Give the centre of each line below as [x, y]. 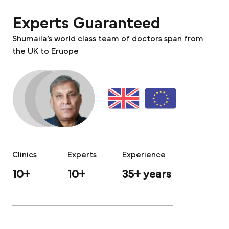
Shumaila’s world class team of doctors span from [108, 39]
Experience [144, 155]
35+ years [147, 174]
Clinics [25, 155]
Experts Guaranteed [86, 23]
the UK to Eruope [45, 51]
